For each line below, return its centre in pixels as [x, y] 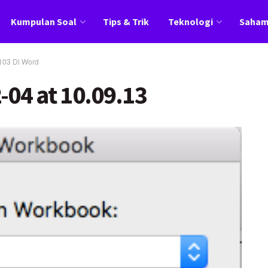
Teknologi [190, 22]
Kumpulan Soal [43, 22]
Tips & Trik [126, 22]
